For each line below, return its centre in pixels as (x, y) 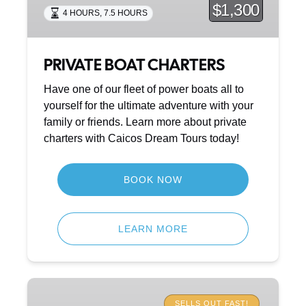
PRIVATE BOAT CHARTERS (134, 64)
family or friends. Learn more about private (145, 122)
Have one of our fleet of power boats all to (144, 89)
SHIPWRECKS (65, 286)
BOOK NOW (153, 179)
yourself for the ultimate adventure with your (149, 105)
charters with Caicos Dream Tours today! (141, 138)
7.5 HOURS (126, 13)
